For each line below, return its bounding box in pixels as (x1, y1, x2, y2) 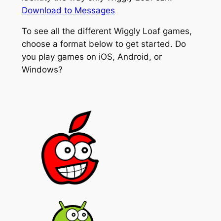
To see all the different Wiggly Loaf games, (21, 26, 192, 37)
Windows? (21, 65, 63, 75)
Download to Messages (21, 5, 115, 15)
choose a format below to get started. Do (21, 39, 186, 49)
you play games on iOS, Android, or (21, 52, 162, 62)
